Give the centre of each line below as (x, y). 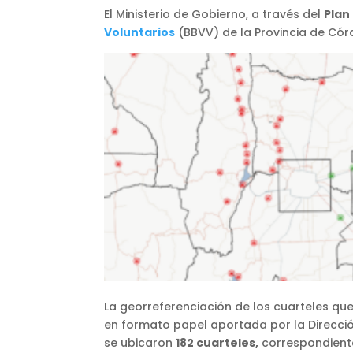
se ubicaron (140, 342)
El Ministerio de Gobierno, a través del (214, 14)
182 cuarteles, (217, 342)
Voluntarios (139, 32)
